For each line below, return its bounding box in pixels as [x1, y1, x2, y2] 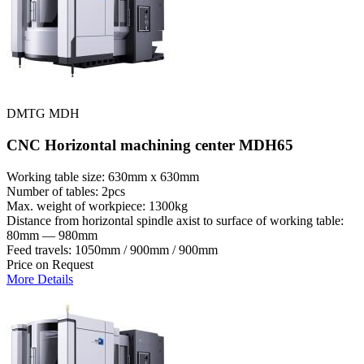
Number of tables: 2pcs [6, 184, 125, 198]
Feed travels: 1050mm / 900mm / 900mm [6, 242, 218, 257]
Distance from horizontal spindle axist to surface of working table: [6, 213, 344, 227]
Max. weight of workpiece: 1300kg [6, 198, 188, 213]
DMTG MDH [6, 106, 80, 121]
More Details [6, 271, 73, 286]
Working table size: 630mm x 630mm [6, 169, 199, 184]
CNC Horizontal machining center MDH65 [6, 136, 293, 154]
